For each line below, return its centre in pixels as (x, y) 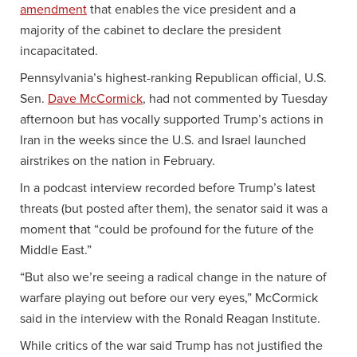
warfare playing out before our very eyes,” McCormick (169, 298)
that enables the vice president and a (191, 9)
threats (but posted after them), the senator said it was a (174, 208)
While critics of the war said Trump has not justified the (171, 345)
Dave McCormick (95, 98)
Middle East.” (56, 250)
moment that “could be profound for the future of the (167, 229)
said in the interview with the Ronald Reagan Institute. (170, 318)
